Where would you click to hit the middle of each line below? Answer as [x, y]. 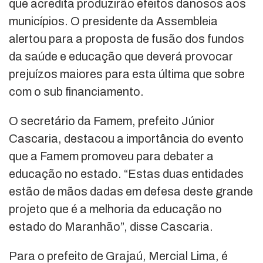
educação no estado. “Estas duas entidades [126, 173]
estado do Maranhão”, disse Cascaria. [111, 226]
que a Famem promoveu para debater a [111, 156]
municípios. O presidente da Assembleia [113, 21]
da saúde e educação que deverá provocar [121, 56]
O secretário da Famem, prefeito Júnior [112, 121]
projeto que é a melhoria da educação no [115, 209]
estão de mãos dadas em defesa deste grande [131, 191]
